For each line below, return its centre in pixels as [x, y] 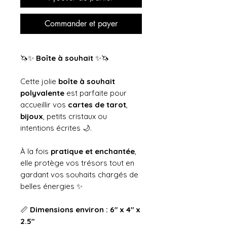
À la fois [35, 152]
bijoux [32, 117]
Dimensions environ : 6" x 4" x [85, 210]
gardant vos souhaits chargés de [79, 175]
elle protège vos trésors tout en [77, 163]
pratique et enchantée [93, 152]
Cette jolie [39, 82]
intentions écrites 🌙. [56, 128]
